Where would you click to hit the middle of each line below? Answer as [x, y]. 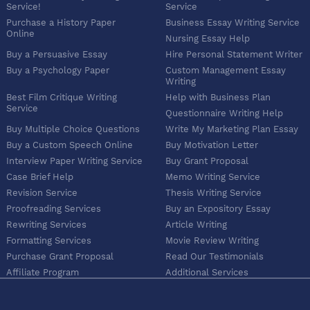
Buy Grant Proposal [207, 161]
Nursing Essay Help [208, 39]
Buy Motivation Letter [212, 145]
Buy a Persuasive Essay [57, 55]
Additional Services [207, 273]
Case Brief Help [40, 177]
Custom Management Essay [226, 71]
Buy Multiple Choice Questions [73, 129]
